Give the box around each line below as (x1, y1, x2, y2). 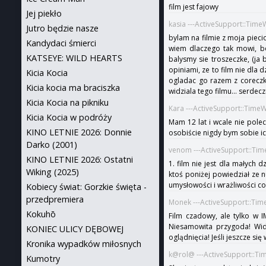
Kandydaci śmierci (26, 37, 96, 49)
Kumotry (26, 253, 60, 264)
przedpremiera (26, 194, 84, 205)
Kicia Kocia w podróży (26, 112, 112, 123)
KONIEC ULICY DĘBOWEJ (26, 223, 123, 235)
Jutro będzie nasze (26, 23, 99, 34)
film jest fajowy (169, 2, 219, 12)
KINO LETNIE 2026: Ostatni (26, 154, 133, 165)
